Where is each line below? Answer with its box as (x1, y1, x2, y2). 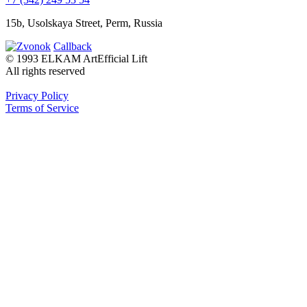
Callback (53, 40, 92, 52)
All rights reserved (5, 64, 85, 77)
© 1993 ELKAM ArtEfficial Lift (5, 52, 147, 64)
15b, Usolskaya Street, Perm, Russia (5, 16, 162, 29)
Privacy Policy (5, 89, 69, 101)
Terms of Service (5, 101, 79, 114)
